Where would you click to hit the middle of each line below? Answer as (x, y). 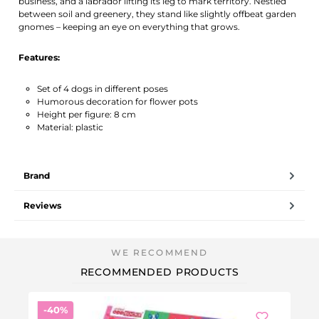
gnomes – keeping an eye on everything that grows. (130, 26)
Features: (40, 58)
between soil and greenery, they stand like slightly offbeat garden (158, 14)
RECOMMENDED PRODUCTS (159, 272)
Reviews (42, 205)
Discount (89, 310)
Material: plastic (70, 127)
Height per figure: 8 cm (86, 114)
